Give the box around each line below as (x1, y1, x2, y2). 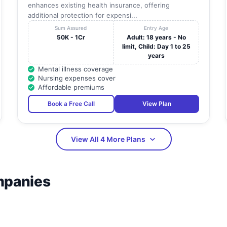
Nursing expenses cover (37, 74, 116, 83)
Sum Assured (55, 25, 87, 31)
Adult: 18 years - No (126, 33, 186, 42)
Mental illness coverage (37, 65, 113, 73)
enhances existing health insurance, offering (27, 1, 170, 10)
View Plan (142, 100, 171, 108)
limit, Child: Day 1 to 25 (122, 43, 191, 51)
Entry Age (144, 25, 169, 31)
